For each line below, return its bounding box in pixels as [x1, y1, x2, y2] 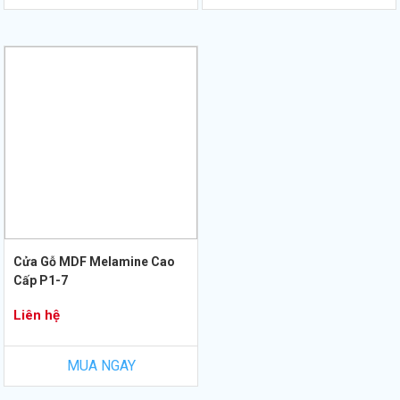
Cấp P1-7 [13, 273, 68, 288]
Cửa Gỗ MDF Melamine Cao [13, 254, 175, 270]
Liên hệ [13, 307, 60, 324]
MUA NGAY [66, 357, 136, 375]
